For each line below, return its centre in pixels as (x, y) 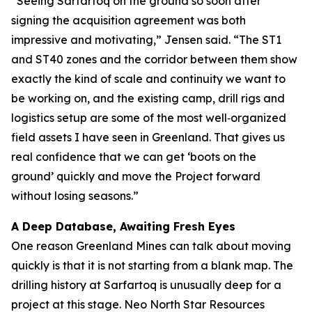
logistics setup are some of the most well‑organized (149, 118)
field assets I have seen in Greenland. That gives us (148, 137)
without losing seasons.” (75, 196)
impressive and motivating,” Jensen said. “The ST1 (146, 40)
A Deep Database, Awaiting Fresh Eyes (123, 226)
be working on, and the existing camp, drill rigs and (148, 98)
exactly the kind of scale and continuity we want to (148, 79)
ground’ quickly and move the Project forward (136, 176)
